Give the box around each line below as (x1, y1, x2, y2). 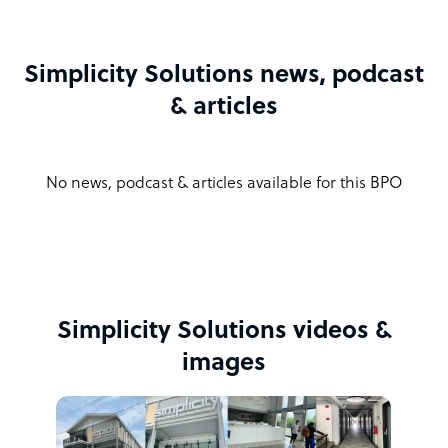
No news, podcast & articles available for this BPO (45, 175, 403, 193)
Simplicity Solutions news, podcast (24, 63, 424, 89)
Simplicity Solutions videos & (56, 319, 392, 345)
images (182, 351, 266, 377)
